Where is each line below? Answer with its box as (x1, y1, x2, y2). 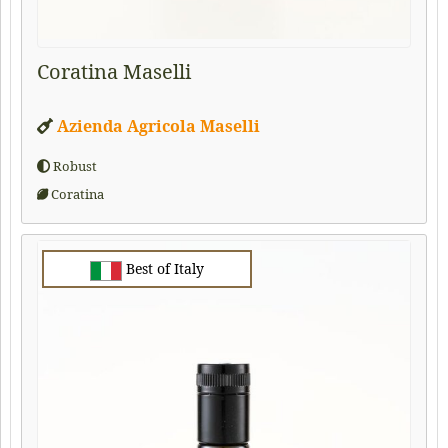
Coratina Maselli (37, 57, 191, 85)
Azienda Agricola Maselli (57, 114, 260, 137)
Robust (50, 157, 97, 176)
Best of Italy (122, 259, 204, 279)
